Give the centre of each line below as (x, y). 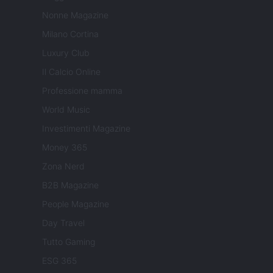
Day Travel (63, 223)
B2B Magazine (70, 185)
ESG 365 (59, 261)
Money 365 (65, 147)
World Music (66, 110)
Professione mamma (82, 91)
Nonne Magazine (75, 15)
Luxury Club (66, 53)
